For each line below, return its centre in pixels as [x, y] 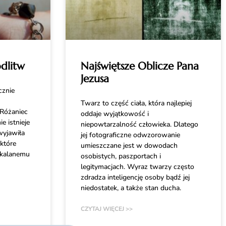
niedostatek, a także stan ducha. [131, 188]
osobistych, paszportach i [121, 156]
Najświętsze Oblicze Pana [139, 66]
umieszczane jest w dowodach [129, 146]
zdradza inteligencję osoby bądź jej [135, 178]
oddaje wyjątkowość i [115, 114]
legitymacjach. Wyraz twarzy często [137, 167]
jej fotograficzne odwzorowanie [130, 135]
